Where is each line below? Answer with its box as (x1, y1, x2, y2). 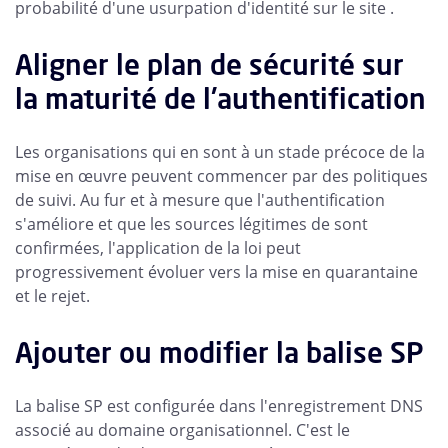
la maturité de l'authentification (15, 80, 426, 118)
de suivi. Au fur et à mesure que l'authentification (15, 189, 385, 212)
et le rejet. (15, 285, 90, 308)
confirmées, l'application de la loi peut (15, 237, 301, 260)
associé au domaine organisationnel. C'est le (15, 419, 350, 442)
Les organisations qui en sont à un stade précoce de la (15, 141, 425, 164)
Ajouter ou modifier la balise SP (15, 334, 424, 372)
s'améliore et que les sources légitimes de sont (15, 213, 368, 236)
